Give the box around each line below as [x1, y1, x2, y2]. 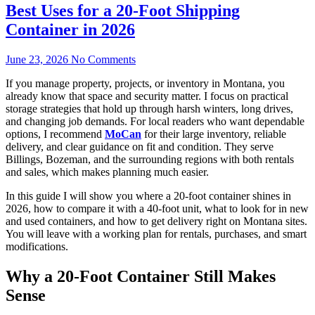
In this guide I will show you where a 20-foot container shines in [6, 190, 291, 202]
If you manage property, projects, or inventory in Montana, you [6, 77, 285, 90]
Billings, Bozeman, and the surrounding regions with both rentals [6, 153, 294, 166]
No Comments [71, 53, 136, 66]
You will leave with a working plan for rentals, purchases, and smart [6, 228, 307, 240]
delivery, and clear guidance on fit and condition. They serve [6, 141, 274, 153]
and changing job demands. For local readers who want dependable [6, 115, 304, 128]
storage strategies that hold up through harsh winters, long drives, [6, 103, 293, 115]
